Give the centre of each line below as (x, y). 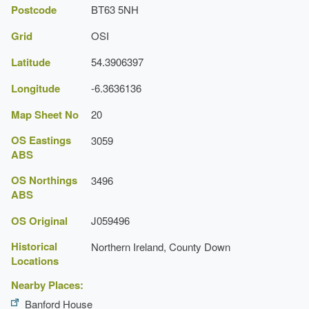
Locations (35, 260)
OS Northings (44, 180)
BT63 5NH (115, 9)
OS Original (39, 220)
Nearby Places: (47, 285)
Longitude (36, 88)
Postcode (34, 9)
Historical (34, 246)
